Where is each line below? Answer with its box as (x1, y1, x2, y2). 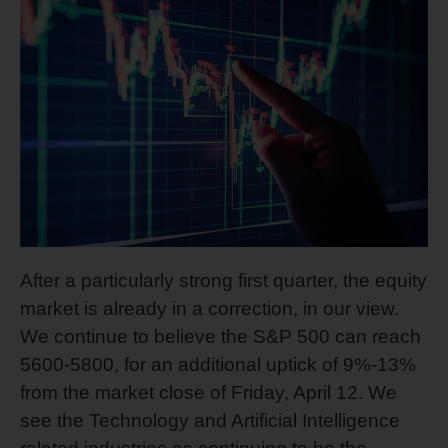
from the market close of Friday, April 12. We (20, 381, 397, 403)
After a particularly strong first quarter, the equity (20, 269, 427, 291)
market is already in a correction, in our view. (20, 297, 399, 319)
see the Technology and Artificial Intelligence (20, 409, 400, 431)
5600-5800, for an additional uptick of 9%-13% (20, 353, 416, 375)
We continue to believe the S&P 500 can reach (20, 325, 421, 347)
